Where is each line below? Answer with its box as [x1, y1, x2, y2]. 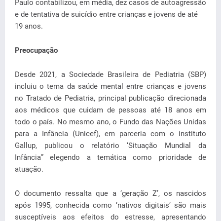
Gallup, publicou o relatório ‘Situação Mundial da [15, 141, 206, 150]
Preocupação [15, 46, 58, 55]
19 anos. [15, 22, 43, 31]
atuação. [15, 165, 43, 174]
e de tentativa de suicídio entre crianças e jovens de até [15, 10, 198, 19]
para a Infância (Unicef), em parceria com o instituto [15, 129, 206, 138]
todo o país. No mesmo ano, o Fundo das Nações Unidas [15, 117, 206, 126]
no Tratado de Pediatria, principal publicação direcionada [15, 94, 206, 103]
